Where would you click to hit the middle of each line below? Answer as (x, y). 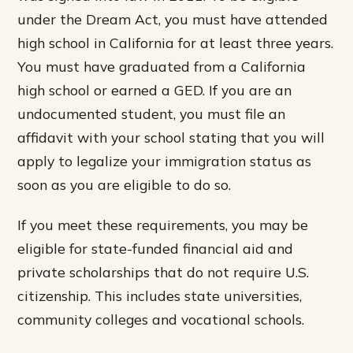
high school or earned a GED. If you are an (155, 89)
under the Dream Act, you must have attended (173, 19)
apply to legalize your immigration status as (165, 160)
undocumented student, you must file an (152, 113)
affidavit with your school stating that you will (171, 137)
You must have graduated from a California (162, 66)
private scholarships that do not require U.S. (163, 271)
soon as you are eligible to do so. (124, 184)
